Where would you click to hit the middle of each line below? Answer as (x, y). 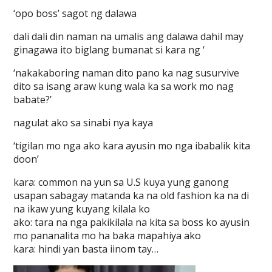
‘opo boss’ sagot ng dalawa (75, 13)
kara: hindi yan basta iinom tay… (86, 249)
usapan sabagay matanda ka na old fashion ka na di (131, 195)
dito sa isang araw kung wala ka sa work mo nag (124, 86)
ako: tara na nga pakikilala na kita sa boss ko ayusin (132, 222)
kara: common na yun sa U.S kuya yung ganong (121, 182)
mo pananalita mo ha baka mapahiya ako (107, 236)
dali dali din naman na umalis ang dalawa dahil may (129, 36)
